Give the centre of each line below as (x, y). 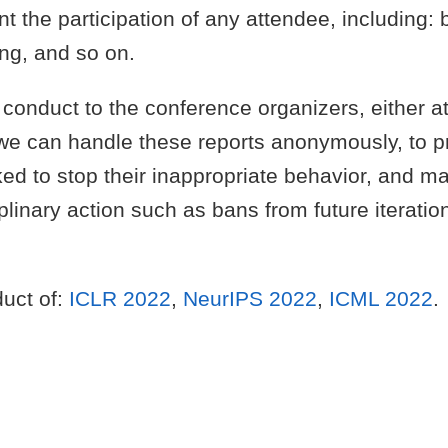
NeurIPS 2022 (250, 298)
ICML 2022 (381, 298)
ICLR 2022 (120, 298)
